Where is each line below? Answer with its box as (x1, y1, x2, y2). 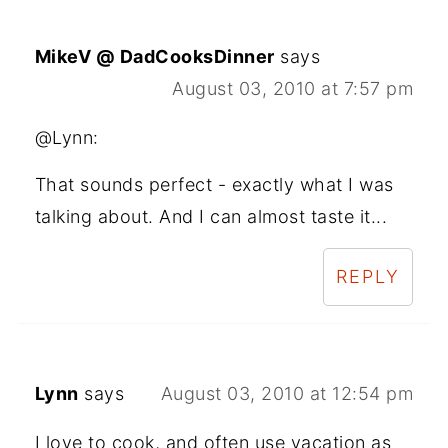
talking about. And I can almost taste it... (34, 206, 388, 228)
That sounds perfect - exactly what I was (34, 174, 394, 196)
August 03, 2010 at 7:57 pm (172, 78, 414, 100)
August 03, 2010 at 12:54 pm (160, 383, 414, 405)
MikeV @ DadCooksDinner (34, 46, 275, 68)
